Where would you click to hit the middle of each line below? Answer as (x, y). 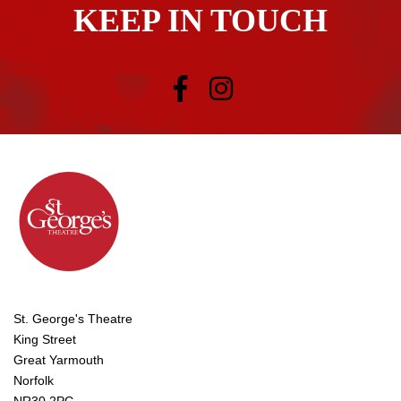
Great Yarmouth (59, 360)
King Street (45, 340)
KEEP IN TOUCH (200, 20)
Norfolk (34, 381)
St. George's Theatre (73, 319)
